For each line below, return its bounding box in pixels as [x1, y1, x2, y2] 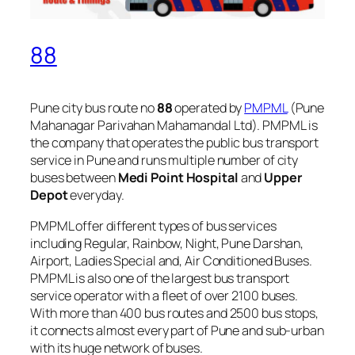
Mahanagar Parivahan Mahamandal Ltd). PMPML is [30, 116, 318, 135]
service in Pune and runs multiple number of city [30, 151, 299, 170]
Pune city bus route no [30, 99, 157, 117]
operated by [172, 99, 245, 117]
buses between [30, 169, 118, 187]
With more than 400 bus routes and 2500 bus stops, [30, 303, 319, 322]
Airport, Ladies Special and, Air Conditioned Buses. [30, 251, 312, 269]
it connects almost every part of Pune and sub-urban [30, 321, 324, 339]
